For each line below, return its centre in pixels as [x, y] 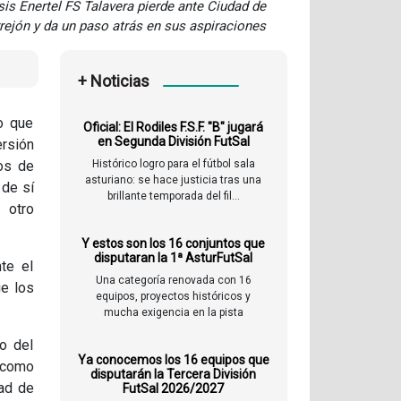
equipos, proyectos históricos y [174, 297]
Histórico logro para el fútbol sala [173, 164]
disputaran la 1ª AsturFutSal [174, 258]
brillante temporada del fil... [173, 196]
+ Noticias [113, 81]
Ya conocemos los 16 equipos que [173, 360]
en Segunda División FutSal [173, 142]
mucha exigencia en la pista [173, 313]
